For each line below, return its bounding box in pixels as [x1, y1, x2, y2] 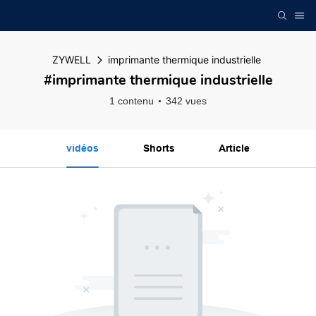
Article [219, 142, 250, 154]
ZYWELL [51, 54, 91, 66]
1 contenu [109, 95, 154, 107]
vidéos [66, 142, 99, 154]
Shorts [142, 142, 175, 154]
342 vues [166, 95, 207, 107]
